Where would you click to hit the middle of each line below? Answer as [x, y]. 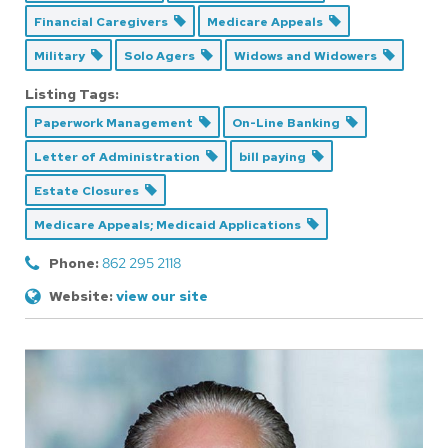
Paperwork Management [116, 123]
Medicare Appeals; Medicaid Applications [170, 225]
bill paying [275, 157]
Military [62, 56]
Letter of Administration [120, 157]
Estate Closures [89, 191]
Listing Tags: [72, 94]
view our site [162, 296]
